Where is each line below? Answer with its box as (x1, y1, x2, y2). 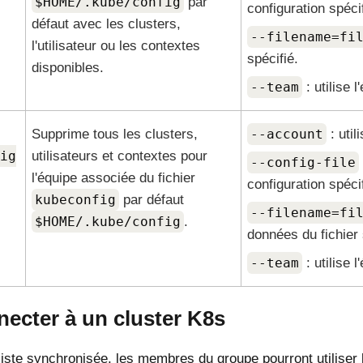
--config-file (250, 155, 356, 170)
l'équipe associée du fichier (31, 170, 195, 186)
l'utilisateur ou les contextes (31, 38, 200, 53)
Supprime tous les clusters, (31, 126, 198, 142)
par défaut (118, 192, 184, 207)
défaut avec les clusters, (31, 16, 181, 32)
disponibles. (31, 60, 104, 75)
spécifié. (246, 51, 298, 66)
